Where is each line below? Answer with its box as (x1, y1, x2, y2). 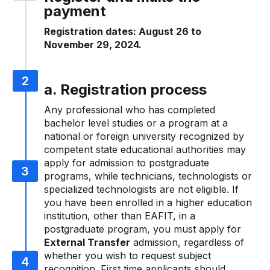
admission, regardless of (130, 236, 244, 248)
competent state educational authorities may (44, 143, 246, 155)
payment (44, 2, 106, 20)
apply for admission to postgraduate (44, 157, 209, 169)
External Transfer (44, 236, 130, 248)
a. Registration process (44, 81, 214, 98)
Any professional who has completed (44, 104, 215, 116)
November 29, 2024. (44, 39, 144, 51)
